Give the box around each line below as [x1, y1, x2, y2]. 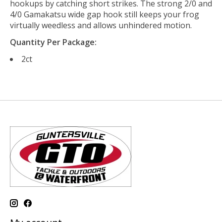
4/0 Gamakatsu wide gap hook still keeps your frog [10, 9, 199, 20]
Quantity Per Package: [10, 37, 97, 48]
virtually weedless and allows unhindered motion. [10, 20, 192, 31]
